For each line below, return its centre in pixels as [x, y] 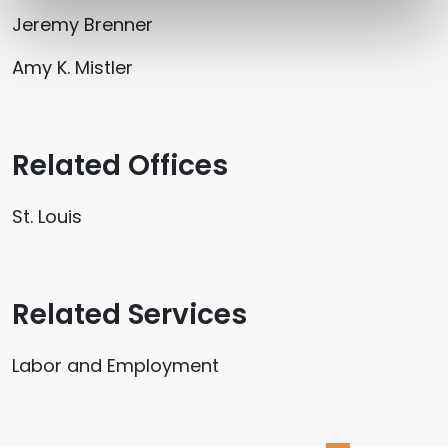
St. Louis [47, 216]
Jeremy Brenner [82, 24]
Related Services [129, 314]
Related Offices [120, 165]
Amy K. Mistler [72, 67]
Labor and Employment [115, 365]
